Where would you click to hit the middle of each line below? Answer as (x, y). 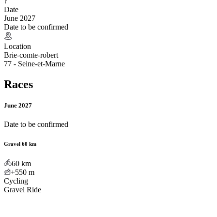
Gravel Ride (23, 190)
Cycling (16, 181)
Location (17, 46)
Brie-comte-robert (31, 55)
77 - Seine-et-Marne (34, 63)
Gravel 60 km (20, 144)
